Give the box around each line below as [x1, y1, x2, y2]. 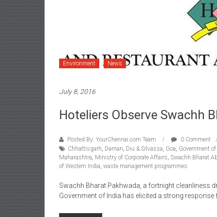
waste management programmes [103, 163, 187, 170]
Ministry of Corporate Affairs [95, 154, 168, 161]
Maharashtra [59, 154, 92, 161]
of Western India [59, 163, 100, 170]
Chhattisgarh [68, 145, 102, 152]
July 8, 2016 [59, 88, 95, 95]
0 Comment [179, 136, 211, 143]
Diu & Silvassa [126, 145, 163, 152]
